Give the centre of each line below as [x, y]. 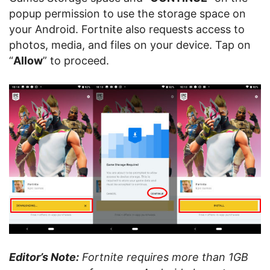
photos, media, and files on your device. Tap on [130, 45]
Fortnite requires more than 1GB [164, 257]
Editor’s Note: [44, 257]
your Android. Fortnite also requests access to [127, 29]
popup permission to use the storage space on [127, 14]
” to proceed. [76, 61]
